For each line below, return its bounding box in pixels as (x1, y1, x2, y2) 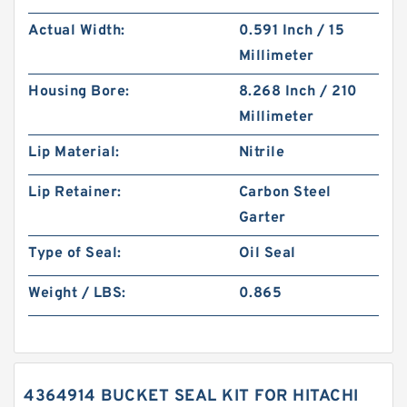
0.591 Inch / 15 (238, 22, 345, 40)
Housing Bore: (28, 83, 130, 101)
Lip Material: (28, 144, 120, 162)
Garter (238, 209, 286, 227)
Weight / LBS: (28, 284, 126, 303)
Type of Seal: (28, 244, 122, 263)
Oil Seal (238, 244, 296, 263)
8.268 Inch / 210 (238, 83, 358, 101)
